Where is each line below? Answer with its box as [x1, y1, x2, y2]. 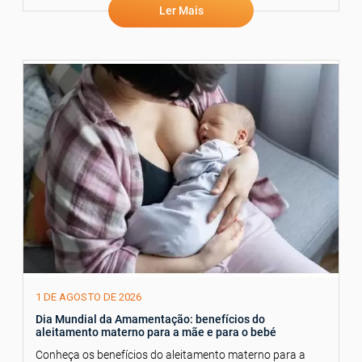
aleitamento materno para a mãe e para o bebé [36, 326, 276, 339]
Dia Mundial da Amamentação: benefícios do [36, 313, 265, 326]
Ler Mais [158, 3, 204, 17]
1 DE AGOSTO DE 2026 [36, 291, 141, 304]
